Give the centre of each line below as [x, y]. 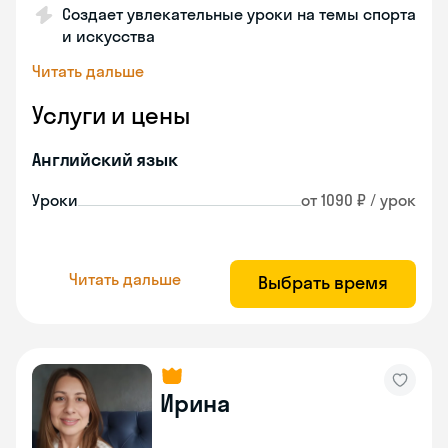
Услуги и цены [111, 115]
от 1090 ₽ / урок [358, 200]
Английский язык [105, 159]
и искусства [108, 36]
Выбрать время [323, 282]
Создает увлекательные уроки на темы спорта [239, 14]
